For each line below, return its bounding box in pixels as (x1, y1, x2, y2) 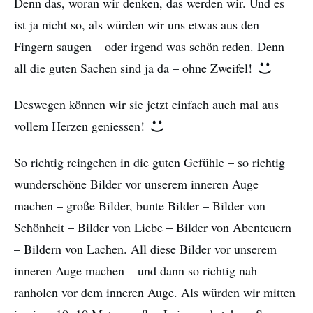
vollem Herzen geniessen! (14, 117, 148, 135)
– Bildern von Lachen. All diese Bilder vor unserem (14, 240, 277, 258)
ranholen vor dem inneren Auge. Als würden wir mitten (14, 284, 296, 301)
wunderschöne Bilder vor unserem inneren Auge (14, 175, 259, 193)
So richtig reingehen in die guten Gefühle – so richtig (14, 154, 285, 171)
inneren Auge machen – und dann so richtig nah (14, 262, 257, 279)
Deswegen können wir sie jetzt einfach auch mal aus (14, 96, 279, 113)
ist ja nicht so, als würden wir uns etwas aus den (14, 16, 259, 34)
